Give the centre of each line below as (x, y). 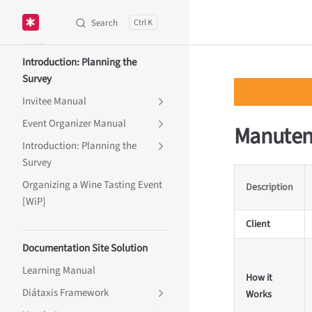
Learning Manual (59, 271)
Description (270, 187)
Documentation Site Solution (85, 248)
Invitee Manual (54, 101)
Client (258, 224)
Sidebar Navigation (67, 53)
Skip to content (49, 23)
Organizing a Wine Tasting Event (92, 185)
